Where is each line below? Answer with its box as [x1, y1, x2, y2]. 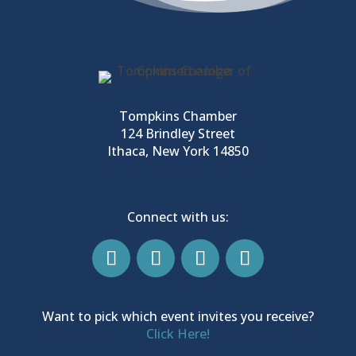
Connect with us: [126, 207, 229, 226]
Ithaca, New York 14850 [106, 141, 249, 160]
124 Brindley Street [120, 124, 235, 142]
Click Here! [145, 324, 210, 342]
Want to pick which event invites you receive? [41, 307, 314, 325]
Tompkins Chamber [118, 106, 237, 125]
